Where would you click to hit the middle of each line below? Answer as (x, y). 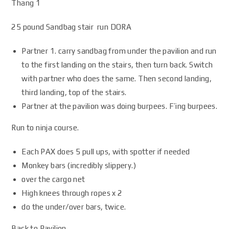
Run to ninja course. (45, 128)
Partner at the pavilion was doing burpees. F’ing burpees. (120, 106)
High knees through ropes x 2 (72, 193)
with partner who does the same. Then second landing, (117, 78)
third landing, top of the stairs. (74, 92)
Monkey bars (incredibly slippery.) (79, 165)
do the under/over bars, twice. (74, 207)
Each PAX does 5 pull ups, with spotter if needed (106, 152)
